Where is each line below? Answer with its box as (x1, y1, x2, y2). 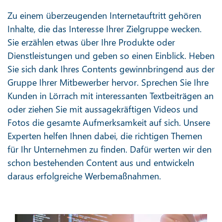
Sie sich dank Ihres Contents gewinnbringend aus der (7, 62, 215, 75)
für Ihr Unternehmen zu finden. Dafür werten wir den (7, 143, 212, 155)
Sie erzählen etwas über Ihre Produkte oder (7, 36, 175, 48)
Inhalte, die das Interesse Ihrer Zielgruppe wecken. (7, 22, 202, 35)
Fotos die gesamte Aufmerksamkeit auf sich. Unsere (7, 116, 210, 128)
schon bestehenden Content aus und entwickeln (7, 156, 194, 168)
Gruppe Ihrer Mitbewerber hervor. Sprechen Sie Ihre (7, 76, 209, 88)
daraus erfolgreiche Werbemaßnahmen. (7, 169, 161, 182)
